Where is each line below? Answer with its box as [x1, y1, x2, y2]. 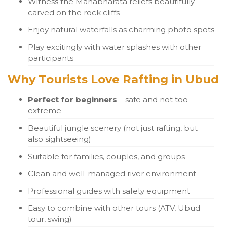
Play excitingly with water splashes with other [28, 42, 201, 52]
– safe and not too [117, 94, 188, 104]
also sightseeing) [28, 134, 91, 144]
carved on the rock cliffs [28, 7, 120, 17]
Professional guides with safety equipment [28, 185, 190, 196]
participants [28, 53, 73, 63]
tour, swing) [28, 214, 72, 224]
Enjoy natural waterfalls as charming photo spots [28, 24, 214, 34]
